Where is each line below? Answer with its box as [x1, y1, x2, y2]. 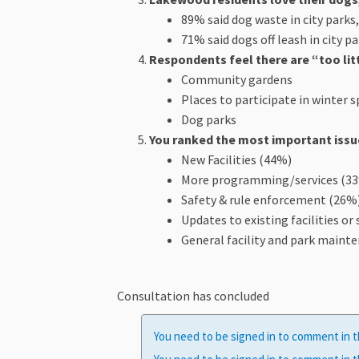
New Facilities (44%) [180, 151, 292, 168]
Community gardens [180, 71, 292, 88]
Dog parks [180, 111, 236, 128]
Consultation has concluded [116, 288, 269, 305]
